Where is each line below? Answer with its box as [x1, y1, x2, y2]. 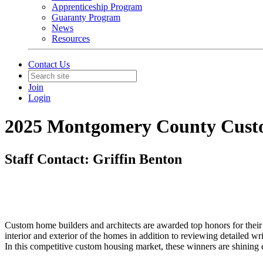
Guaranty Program [52, 12, 120, 22]
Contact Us [28, 59, 70, 69]
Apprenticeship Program [52, 2, 142, 12]
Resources [52, 33, 90, 43]
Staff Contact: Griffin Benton [5, 151, 182, 167]
